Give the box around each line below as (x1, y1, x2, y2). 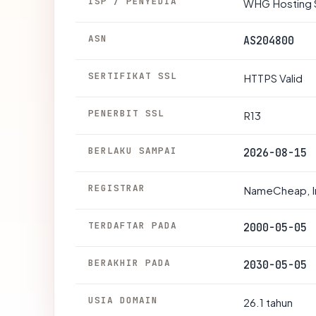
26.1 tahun (243, 295, 293, 309)
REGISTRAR (88, 181, 146, 194)
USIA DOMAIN (88, 293, 159, 306)
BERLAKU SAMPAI (88, 144, 178, 157)
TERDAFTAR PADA (88, 219, 178, 231)
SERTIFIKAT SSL (88, 69, 178, 82)
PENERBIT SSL (88, 107, 165, 119)
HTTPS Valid (243, 71, 303, 85)
